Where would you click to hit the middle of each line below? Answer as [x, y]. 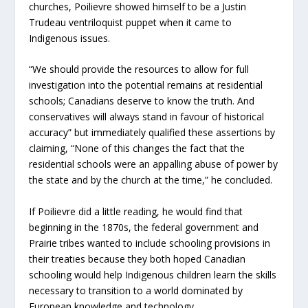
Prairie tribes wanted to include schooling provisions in [150, 243]
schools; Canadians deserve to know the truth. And [142, 101]
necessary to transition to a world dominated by [136, 290]
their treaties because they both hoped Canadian [137, 258]
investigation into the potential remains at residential [146, 85]
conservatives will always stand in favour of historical [147, 117]
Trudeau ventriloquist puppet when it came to [131, 22]
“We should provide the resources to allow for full [139, 69]
